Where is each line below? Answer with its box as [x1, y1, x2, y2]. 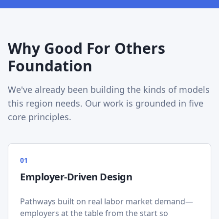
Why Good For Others [8, 38, 165, 58]
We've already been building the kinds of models [8, 84, 210, 95]
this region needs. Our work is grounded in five [8, 97, 203, 109]
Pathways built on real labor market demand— [20, 196, 193, 207]
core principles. [8, 111, 71, 123]
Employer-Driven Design [20, 170, 132, 183]
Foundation [8, 56, 92, 76]
